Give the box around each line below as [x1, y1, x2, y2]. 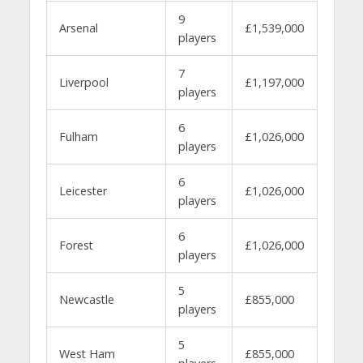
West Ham [58, 345, 115, 361]
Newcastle [58, 291, 114, 307]
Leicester [58, 182, 107, 199]
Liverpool [58, 74, 109, 90]
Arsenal [58, 19, 98, 36]
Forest [58, 237, 93, 253]
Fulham [58, 128, 98, 144]
